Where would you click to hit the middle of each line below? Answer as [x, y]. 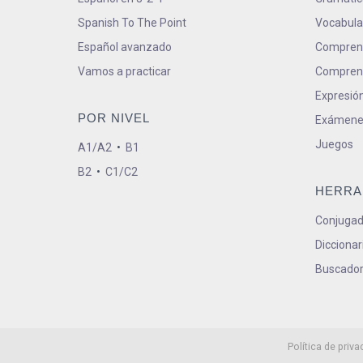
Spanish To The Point [132, 23]
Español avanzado [125, 47]
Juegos [335, 145]
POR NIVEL [114, 118]
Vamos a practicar [124, 72]
